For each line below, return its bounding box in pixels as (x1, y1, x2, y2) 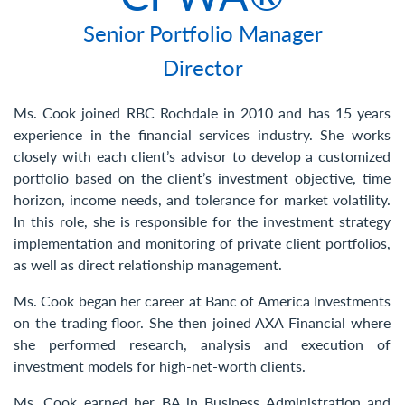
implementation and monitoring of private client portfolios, (14, 232, 391, 253)
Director (162, 52, 243, 82)
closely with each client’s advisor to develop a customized (14, 146, 391, 166)
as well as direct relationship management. (14, 254, 286, 275)
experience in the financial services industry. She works (14, 124, 391, 145)
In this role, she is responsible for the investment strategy (14, 211, 391, 231)
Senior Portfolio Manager (82, 17, 323, 48)
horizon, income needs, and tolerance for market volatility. (14, 189, 391, 210)
